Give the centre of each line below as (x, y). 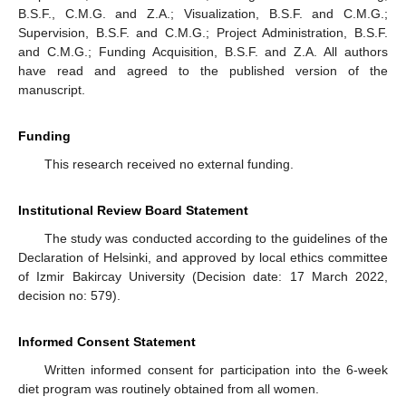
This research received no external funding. (169, 164)
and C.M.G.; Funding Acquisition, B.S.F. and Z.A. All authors (203, 52)
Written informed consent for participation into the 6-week (216, 370)
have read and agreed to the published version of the (203, 71)
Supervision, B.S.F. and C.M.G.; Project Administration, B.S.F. (203, 33)
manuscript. (52, 90)
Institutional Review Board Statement (133, 211)
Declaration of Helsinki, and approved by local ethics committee (203, 258)
